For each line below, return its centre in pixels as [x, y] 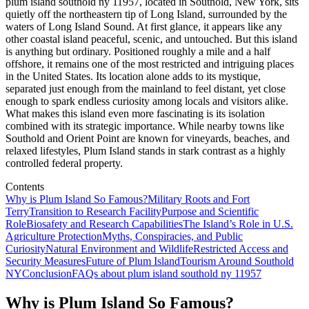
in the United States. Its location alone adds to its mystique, [133, 76]
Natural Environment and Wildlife [119, 248]
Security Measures [46, 261]
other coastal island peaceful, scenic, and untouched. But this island [151, 39]
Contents [25, 186]
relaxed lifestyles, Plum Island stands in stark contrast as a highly [146, 150]
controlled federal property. [64, 163]
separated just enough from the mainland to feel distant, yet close [146, 88]
